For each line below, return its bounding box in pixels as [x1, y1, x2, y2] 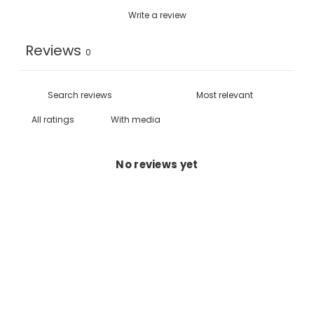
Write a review [128, 9, 186, 22]
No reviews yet [116, 157, 198, 172]
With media [111, 114, 161, 126]
